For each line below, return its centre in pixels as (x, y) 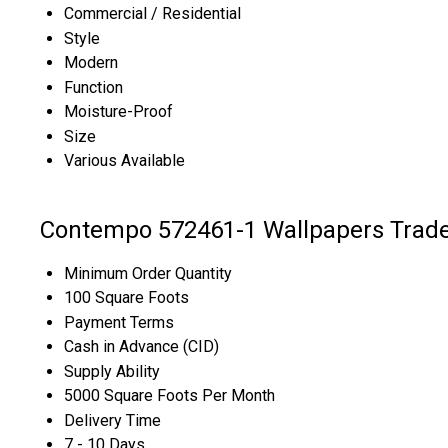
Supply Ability (112, 371)
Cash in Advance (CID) (141, 346)
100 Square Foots (126, 297)
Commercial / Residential (152, 13)
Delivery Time (112, 420)
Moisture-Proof (118, 111)
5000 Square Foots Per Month (169, 395)
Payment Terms (119, 322)
